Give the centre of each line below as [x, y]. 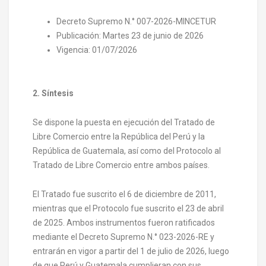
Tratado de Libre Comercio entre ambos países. [121, 165]
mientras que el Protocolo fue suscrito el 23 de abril [128, 208]
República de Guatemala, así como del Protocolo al [127, 151]
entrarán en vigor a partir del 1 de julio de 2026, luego [131, 251]
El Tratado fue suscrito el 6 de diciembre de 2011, [124, 194]
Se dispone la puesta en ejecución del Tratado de [124, 122]
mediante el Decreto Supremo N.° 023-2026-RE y [123, 237]
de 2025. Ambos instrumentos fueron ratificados [124, 222]
